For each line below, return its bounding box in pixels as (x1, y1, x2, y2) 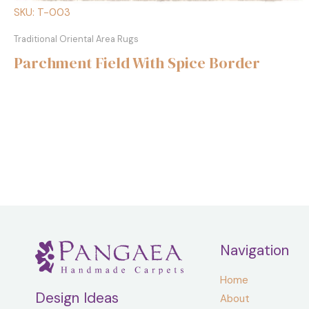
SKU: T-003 (14, 5, 70, 19)
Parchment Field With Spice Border (14, 52, 260, 73)
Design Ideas (35, 288, 119, 308)
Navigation (219, 240, 289, 260)
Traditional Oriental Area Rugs (14, 32, 139, 45)
